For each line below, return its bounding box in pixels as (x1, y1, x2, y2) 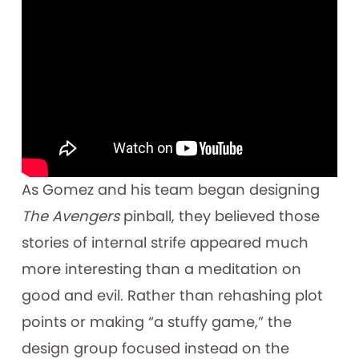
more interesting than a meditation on (21, 259, 301, 280)
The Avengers (21, 206, 123, 227)
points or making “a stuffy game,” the (21, 312, 292, 333)
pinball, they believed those (123, 206, 320, 227)
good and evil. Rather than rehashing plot (21, 285, 323, 306)
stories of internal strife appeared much (21, 232, 309, 253)
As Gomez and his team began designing (21, 179, 320, 200)
